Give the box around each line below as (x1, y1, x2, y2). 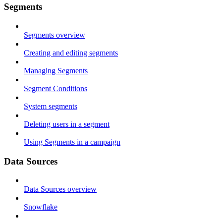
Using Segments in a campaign (24, 137, 120, 146)
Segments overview (24, 30, 85, 39)
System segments (24, 102, 77, 111)
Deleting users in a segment (24, 119, 110, 128)
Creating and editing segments (24, 48, 118, 57)
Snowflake (24, 203, 57, 212)
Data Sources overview (24, 185, 97, 194)
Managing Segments (24, 66, 88, 75)
